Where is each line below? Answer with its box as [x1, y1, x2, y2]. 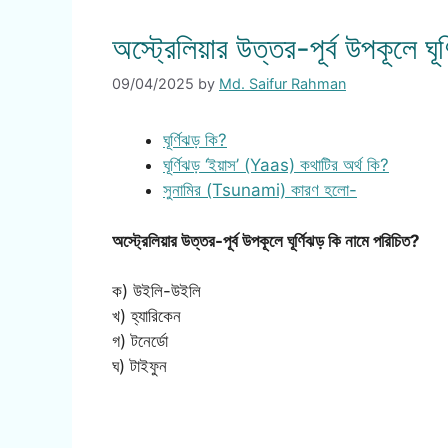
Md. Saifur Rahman [219, 75, 346, 93]
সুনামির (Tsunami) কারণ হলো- [163, 180, 357, 201]
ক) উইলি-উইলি [112, 281, 201, 302]
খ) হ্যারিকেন [112, 306, 181, 327]
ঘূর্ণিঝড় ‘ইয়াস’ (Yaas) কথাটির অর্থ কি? [163, 155, 389, 176]
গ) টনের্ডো [112, 331, 168, 352]
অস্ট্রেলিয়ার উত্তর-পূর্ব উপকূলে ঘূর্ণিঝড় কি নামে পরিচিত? [112, 230, 420, 251]
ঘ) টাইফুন [112, 356, 167, 377]
